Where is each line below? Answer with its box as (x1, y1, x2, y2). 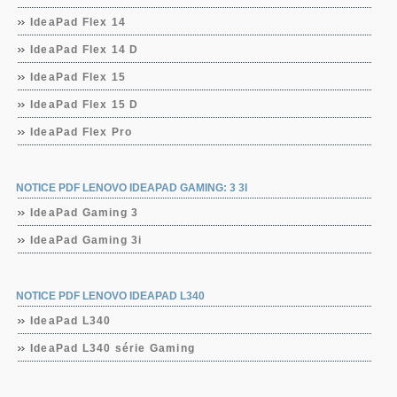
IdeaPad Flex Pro (30, 126, 133, 138)
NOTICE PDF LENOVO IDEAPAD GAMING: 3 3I (16, 182, 247, 194)
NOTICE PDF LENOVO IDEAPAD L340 (16, 290, 205, 302)
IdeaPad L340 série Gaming (30, 342, 195, 354)
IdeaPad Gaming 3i (30, 234, 143, 246)
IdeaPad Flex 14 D (30, 43, 139, 56)
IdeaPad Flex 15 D (30, 98, 139, 111)
